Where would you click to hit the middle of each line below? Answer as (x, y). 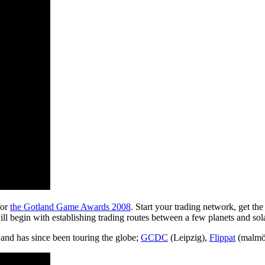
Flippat (222, 237)
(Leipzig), (189, 237)
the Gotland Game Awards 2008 (70, 206)
